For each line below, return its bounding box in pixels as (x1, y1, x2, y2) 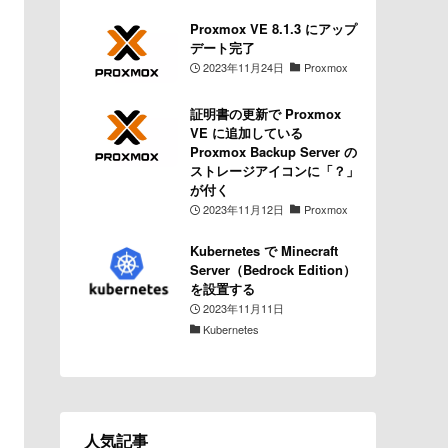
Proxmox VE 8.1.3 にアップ (189, 19, 357, 39)
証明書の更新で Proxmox (189, 103, 341, 123)
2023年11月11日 (203, 299, 285, 316)
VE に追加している (189, 122, 303, 142)
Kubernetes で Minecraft (189, 240, 338, 260)
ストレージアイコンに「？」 (189, 160, 359, 180)
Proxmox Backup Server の (189, 141, 357, 161)
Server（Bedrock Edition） (189, 259, 356, 279)
